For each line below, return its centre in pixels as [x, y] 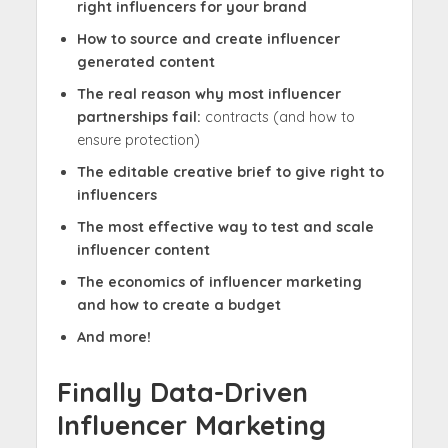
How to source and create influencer [208, 39]
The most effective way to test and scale [225, 227]
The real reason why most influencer [208, 94]
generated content [145, 62]
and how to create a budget [178, 305]
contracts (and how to [279, 117]
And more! [113, 337]
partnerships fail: [140, 117]
